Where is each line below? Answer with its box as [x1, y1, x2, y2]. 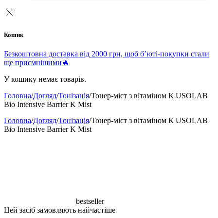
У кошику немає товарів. [4, 75, 86, 84]
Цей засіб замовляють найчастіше [4, 206, 115, 215]
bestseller [76, 197, 104, 206]
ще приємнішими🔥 [4, 58, 70, 67]
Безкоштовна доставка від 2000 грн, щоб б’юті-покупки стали [4, 50, 209, 58]
